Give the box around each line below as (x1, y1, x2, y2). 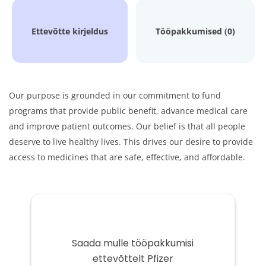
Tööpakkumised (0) (155, 26, 235, 37)
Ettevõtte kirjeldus (31, 26, 108, 37)
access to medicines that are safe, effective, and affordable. (9, 151, 245, 163)
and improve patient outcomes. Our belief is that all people (9, 121, 245, 132)
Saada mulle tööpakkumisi (72, 236, 194, 250)
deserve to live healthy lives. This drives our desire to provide (9, 136, 253, 147)
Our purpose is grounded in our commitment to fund (9, 90, 221, 101)
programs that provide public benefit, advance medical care (9, 105, 248, 116)
